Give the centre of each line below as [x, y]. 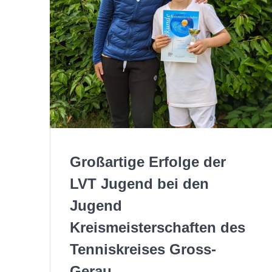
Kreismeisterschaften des [158, 227]
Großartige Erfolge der [148, 161]
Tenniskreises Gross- [143, 249]
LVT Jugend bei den [140, 183]
